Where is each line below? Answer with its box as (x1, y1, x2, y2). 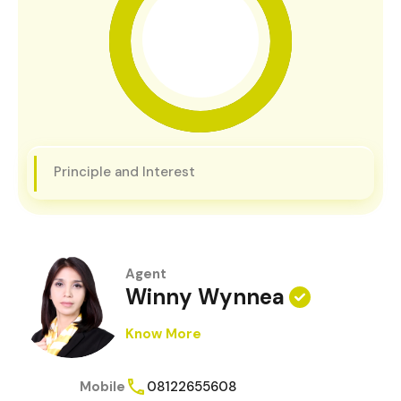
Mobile (80, 377, 125, 396)
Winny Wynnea (125, 283, 285, 311)
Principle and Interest (54, 162, 195, 181)
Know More (125, 325, 201, 344)
